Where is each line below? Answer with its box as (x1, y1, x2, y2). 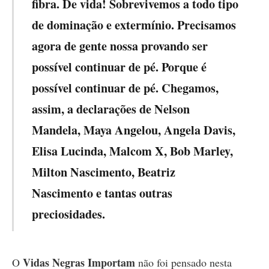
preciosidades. (32, 205, 106, 223)
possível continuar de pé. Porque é (32, 58, 207, 76)
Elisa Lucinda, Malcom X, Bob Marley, (32, 142, 234, 160)
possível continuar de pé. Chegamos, (32, 79, 219, 97)
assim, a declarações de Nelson (32, 100, 190, 118)
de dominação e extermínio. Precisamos (32, 16, 237, 34)
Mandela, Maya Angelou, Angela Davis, (32, 121, 236, 139)
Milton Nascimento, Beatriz (32, 163, 176, 181)
